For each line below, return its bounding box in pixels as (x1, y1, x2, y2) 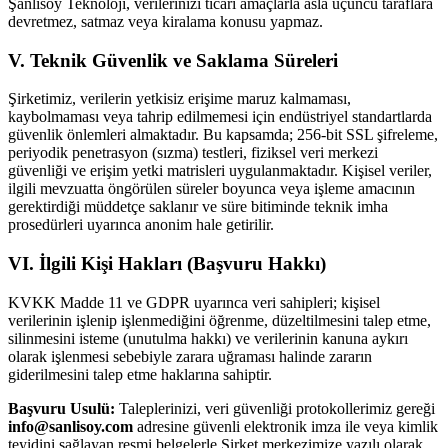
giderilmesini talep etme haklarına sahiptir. (8, 365, 272, 383)
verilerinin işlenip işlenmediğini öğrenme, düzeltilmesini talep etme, (8, 311, 431, 329)
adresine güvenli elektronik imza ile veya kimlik (133, 417, 438, 435)
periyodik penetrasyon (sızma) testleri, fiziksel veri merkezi (8, 144, 378, 162)
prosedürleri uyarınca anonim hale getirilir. (8, 216, 274, 234)
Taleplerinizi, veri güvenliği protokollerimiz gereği (115, 399, 435, 417)
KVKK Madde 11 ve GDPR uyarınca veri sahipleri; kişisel (8, 293, 380, 311)
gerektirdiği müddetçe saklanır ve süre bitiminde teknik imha (8, 198, 388, 216)
